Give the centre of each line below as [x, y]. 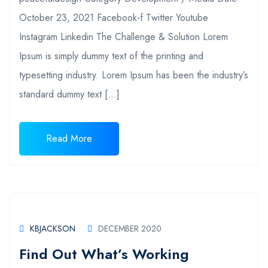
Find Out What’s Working [104, 254]
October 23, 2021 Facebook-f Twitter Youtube [114, 17]
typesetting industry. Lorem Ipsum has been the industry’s [134, 75]
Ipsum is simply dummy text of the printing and [111, 56]
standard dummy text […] [69, 94]
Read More [69, 138]
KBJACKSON [53, 228]
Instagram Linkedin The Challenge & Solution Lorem [124, 36]
